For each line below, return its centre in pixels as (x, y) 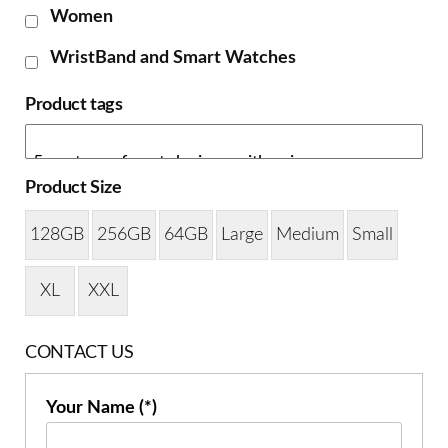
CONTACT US (79, 353)
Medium (307, 234)
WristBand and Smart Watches (173, 58)
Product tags (74, 105)
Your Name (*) (101, 408)
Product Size (73, 188)
